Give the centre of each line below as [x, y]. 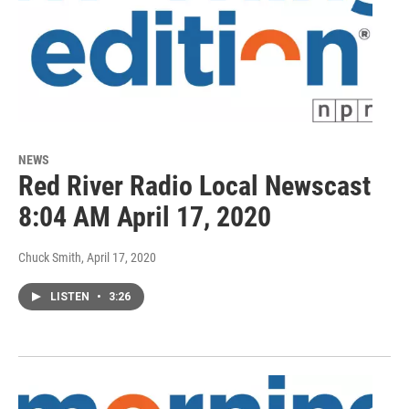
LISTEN [71, 296]
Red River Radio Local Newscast [194, 185]
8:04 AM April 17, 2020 [145, 216]
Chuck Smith [50, 257]
